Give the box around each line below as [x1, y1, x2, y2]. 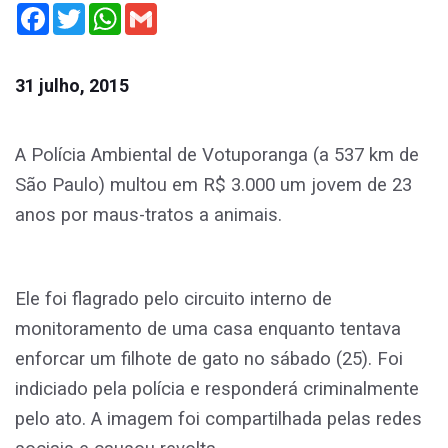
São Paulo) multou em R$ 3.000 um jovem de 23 [15, 174, 412, 197]
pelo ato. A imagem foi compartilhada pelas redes [15, 408, 422, 431]
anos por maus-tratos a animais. [15, 204, 282, 227]
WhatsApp [121, 2, 189, 21]
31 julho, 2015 [15, 75, 129, 97]
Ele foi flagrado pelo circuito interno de [15, 288, 332, 311]
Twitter [85, 2, 131, 21]
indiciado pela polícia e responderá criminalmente [15, 378, 419, 401]
